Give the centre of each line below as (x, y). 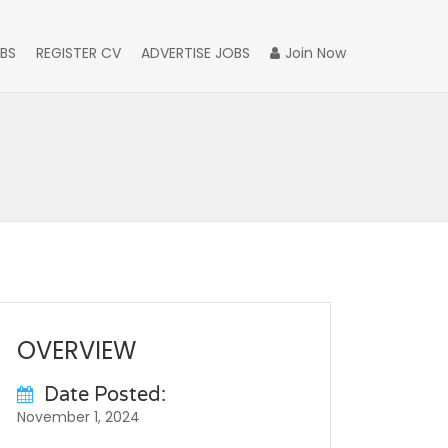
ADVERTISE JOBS (195, 53)
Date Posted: (105, 395)
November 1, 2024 (78, 417)
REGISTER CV (78, 53)
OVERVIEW (76, 350)
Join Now (315, 53)
